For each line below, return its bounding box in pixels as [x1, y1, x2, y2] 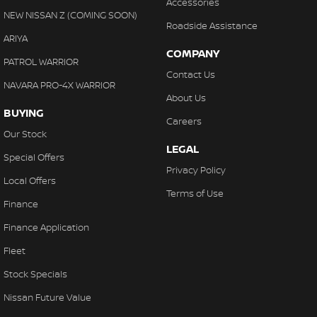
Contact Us [166, 67, 215, 81]
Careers [166, 114, 202, 127]
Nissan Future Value [4, 290, 91, 304]
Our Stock [4, 127, 47, 140]
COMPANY [166, 45, 219, 61]
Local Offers [4, 173, 56, 187]
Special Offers [4, 150, 64, 163]
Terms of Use [166, 186, 224, 200]
